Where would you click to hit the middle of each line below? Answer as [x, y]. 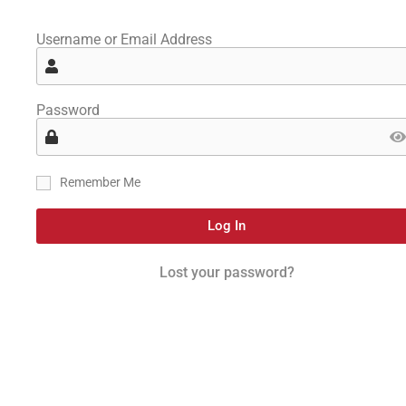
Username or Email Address [124, 39]
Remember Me [100, 182]
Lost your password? [227, 273]
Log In [227, 226]
